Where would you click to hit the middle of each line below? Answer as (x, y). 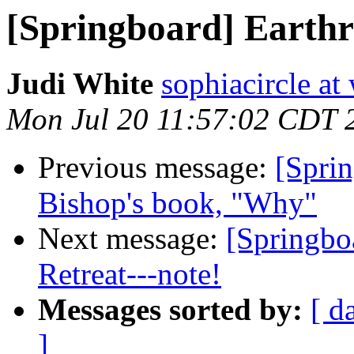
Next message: (132, 239)
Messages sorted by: (170, 310)
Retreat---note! (130, 274)
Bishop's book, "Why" (177, 203)
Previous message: (156, 168)
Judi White (80, 84)
